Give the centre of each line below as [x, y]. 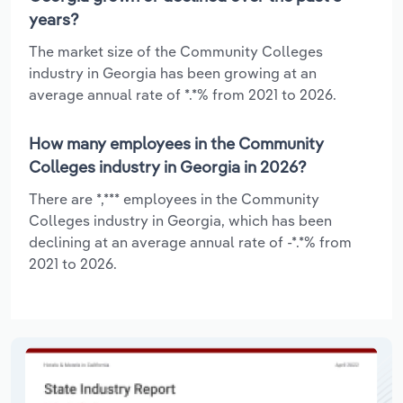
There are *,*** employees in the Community [174, 198]
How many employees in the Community [176, 143]
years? [54, 19]
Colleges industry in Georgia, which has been [180, 220]
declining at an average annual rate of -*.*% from [190, 242]
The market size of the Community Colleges [176, 51]
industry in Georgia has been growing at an [173, 72]
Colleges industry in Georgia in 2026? [168, 166]
